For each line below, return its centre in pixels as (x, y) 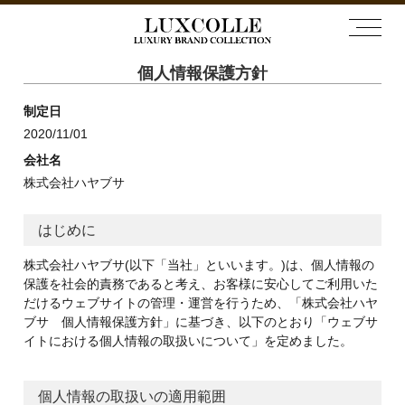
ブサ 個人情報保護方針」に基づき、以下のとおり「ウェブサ (200, 322)
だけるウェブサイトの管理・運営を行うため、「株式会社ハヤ (200, 303)
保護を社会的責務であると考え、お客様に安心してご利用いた (200, 284)
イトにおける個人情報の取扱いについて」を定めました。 (188, 341)
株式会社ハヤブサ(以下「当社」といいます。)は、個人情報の (198, 265)
